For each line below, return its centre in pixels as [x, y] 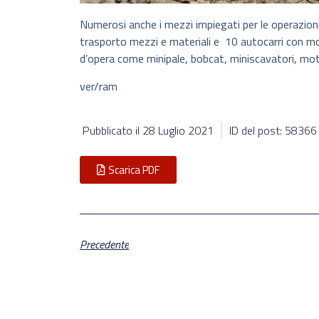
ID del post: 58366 [273, 131]
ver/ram [99, 86]
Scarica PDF [134, 170]
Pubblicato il [113, 131]
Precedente [104, 245]
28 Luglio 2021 [178, 131]
